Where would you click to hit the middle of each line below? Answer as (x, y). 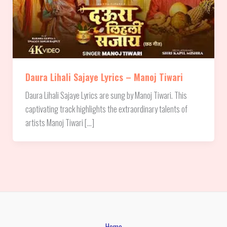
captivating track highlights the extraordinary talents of (106, 108)
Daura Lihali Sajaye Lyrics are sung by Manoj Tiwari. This (106, 95)
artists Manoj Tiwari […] (60, 122)
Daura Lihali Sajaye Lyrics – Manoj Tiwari (104, 77)
